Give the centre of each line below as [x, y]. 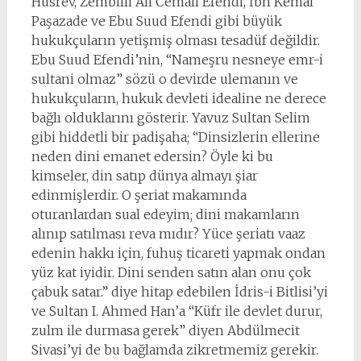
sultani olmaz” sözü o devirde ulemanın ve [164, 79]
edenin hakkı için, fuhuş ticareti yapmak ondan [178, 253]
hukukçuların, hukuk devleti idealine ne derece [178, 98]
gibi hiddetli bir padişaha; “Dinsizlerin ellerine [175, 137]
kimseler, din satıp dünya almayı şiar [144, 176]
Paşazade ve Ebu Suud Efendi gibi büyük [156, 21]
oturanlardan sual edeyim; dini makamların [165, 214]
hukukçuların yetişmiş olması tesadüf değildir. [175, 40]
